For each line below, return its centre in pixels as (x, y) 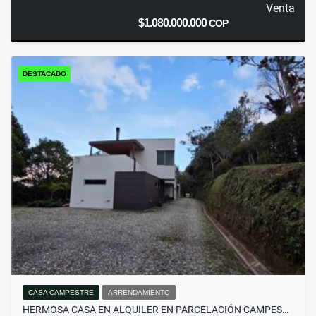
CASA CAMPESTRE (61, 293)
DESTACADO (44, 74)
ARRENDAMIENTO (139, 293)
